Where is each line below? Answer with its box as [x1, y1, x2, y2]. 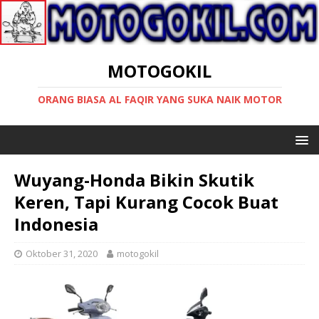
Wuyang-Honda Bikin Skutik [14, 167, 254, 192]
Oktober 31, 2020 [26, 246, 98, 260]
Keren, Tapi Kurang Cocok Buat [14, 189, 278, 214]
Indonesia [14, 211, 98, 236]
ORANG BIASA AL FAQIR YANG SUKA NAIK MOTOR [37, 92, 282, 106]
